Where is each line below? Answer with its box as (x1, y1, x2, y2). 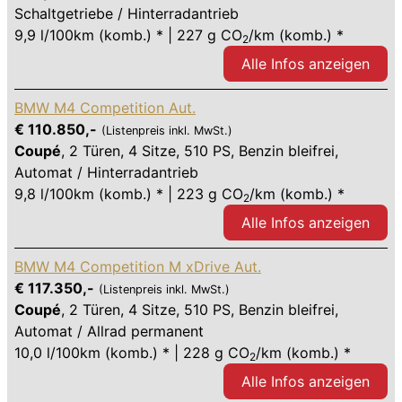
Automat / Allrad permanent (14, 322, 204, 341)
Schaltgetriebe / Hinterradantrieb (14, 4, 239, 23)
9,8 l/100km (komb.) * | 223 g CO (14, 185, 243, 204)
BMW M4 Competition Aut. (14, 99, 196, 118)
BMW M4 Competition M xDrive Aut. (14, 258, 261, 276)
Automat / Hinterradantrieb (14, 163, 198, 182)
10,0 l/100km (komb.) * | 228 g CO (14, 344, 249, 363)
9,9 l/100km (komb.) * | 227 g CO (14, 26, 242, 45)
